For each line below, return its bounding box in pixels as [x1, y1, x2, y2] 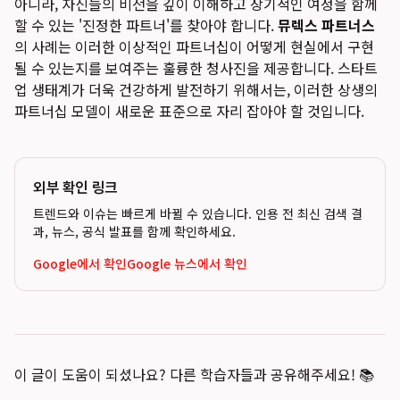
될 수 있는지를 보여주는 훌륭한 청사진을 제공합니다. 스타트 [14, 57, 378, 79]
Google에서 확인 [33, 254, 127, 272]
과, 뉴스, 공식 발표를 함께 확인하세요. [33, 222, 236, 240]
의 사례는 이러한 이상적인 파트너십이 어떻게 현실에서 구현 [14, 36, 374, 57]
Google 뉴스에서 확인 [127, 254, 247, 272]
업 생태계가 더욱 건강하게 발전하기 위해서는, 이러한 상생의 [14, 79, 378, 100]
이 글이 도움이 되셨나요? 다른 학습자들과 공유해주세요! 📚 [14, 363, 374, 385]
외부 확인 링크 [33, 176, 118, 197]
